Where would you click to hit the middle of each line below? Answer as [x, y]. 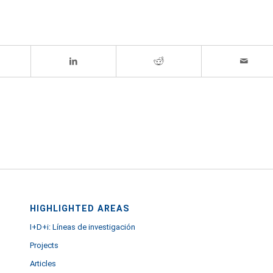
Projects [44, 245]
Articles [43, 263]
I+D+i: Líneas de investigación [83, 227]
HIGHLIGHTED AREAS [80, 208]
